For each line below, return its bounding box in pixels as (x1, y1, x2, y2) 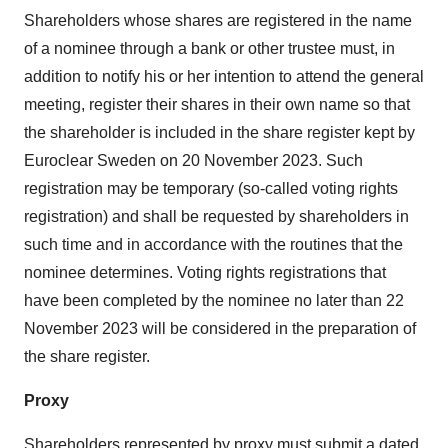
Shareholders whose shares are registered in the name (24, 12, 412, 29)
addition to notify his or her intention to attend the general (24, 68, 424, 85)
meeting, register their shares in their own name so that (24, 96, 410, 113)
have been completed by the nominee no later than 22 (24, 292, 404, 309)
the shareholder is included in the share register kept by (24, 124, 415, 141)
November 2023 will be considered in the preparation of (24, 320, 416, 337)
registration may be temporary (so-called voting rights (24, 180, 398, 197)
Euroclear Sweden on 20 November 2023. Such (24, 152, 363, 169)
